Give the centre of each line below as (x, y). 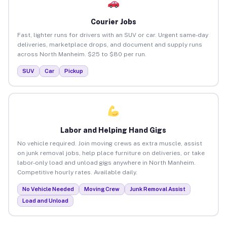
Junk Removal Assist (157, 189)
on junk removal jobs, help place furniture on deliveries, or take (111, 153)
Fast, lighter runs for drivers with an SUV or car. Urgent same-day (112, 35)
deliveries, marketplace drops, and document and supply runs (109, 44)
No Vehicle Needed (48, 189)
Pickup (73, 71)
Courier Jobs (113, 22)
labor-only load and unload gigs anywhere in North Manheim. (106, 162)
